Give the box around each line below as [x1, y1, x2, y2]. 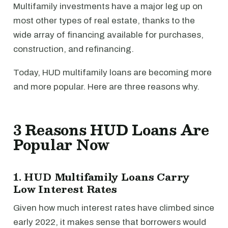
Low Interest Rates [13, 181, 117, 197]
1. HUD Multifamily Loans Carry [13, 168, 190, 185]
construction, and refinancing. [13, 44, 136, 54]
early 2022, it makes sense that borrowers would [13, 217, 206, 227]
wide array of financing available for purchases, [13, 30, 204, 40]
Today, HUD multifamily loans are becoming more [13, 68, 212, 77]
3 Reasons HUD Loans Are [13, 118, 209, 141]
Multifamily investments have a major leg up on [13, 2, 203, 11]
